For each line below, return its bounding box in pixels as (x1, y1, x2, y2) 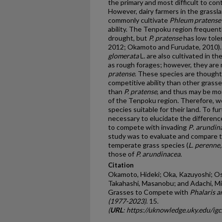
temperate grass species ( (108, 141, 188, 149)
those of (108, 150, 136, 158)
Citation (108, 161, 134, 169)
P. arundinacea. (136, 150, 182, 158)
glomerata (108, 52, 139, 60)
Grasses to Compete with (108, 188, 190, 196)
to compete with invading (108, 123, 188, 131)
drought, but (108, 34, 149, 42)
